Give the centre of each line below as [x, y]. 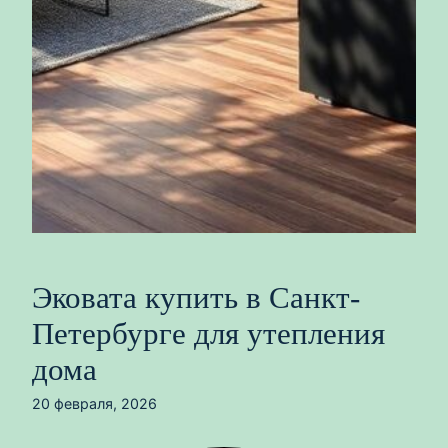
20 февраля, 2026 [94, 403]
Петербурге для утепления [208, 334]
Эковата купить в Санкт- [196, 298]
